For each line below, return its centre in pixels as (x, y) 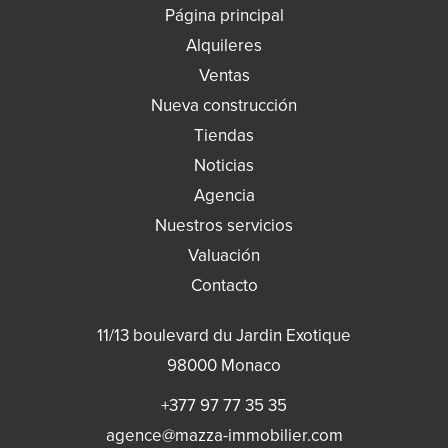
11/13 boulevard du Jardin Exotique (224, 335)
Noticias (224, 165)
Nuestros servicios (224, 225)
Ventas (224, 75)
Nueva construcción (224, 105)
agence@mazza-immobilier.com (224, 435)
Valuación (224, 255)
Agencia (224, 195)
